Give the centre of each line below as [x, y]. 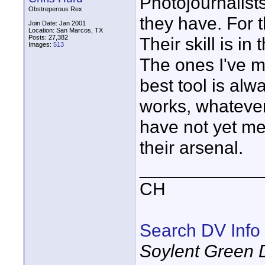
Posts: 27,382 [48, 37]
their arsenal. [191, 147]
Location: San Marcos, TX [66, 30]
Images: [41, 44]
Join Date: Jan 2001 [57, 23]
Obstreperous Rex [55, 9]
